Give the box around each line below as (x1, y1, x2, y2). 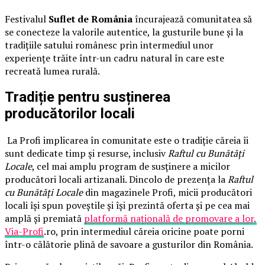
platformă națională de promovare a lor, (84, 212, 257, 225)
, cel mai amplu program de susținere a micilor (32, 160, 230, 173)
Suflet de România (49, 12, 132, 25)
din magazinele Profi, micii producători (83, 186, 252, 199)
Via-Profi (5, 225, 44, 238)
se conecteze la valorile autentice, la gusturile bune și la (5, 25, 243, 38)
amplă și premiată (5, 212, 84, 225)
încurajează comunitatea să (132, 12, 252, 25)
